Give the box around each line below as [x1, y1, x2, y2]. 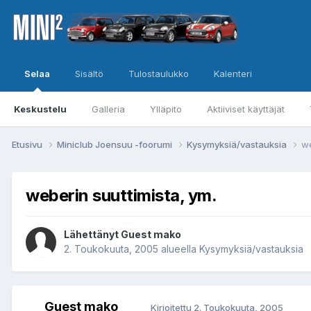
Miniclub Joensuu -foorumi [57, 138, 174, 150]
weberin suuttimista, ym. [26, 185, 217, 205]
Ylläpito [150, 103, 182, 115]
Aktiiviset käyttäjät [207, 103, 285, 115]
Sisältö [75, 68, 103, 79]
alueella [158, 243, 199, 255]
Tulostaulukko [128, 68, 189, 79]
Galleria [92, 103, 125, 115]
